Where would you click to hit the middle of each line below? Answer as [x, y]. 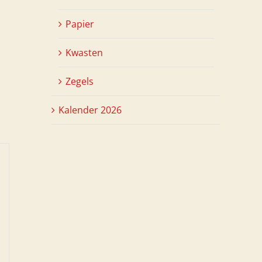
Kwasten [84, 52]
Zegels [80, 81]
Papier [80, 24]
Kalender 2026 [90, 110]
